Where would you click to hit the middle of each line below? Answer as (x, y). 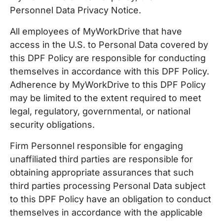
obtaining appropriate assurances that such (102, 172)
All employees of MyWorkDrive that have (96, 31)
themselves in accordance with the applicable (106, 212)
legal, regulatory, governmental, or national (100, 111)
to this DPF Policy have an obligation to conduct (110, 199)
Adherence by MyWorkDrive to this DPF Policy (108, 85)
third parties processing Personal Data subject (108, 186)
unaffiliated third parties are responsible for (101, 159)
